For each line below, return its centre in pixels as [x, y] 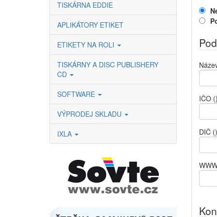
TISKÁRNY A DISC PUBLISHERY [108, 64]
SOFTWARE [77, 94]
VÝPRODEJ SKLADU [90, 114]
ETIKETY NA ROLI [87, 45]
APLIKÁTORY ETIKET [90, 25]
